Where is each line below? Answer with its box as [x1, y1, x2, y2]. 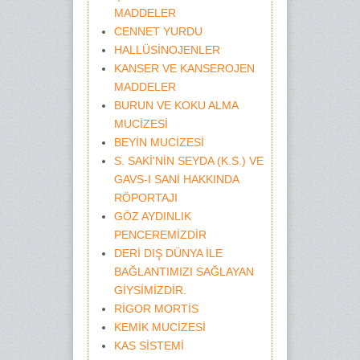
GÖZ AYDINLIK [113, 210, 191, 223]
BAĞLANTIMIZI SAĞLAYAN [113, 265, 254, 278]
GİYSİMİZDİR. [113, 284, 186, 297]
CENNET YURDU [113, 25, 202, 38]
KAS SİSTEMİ [113, 339, 184, 352]
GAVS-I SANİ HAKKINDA [113, 173, 239, 186]
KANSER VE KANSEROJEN [113, 62, 255, 75]
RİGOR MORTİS [113, 302, 198, 315]
